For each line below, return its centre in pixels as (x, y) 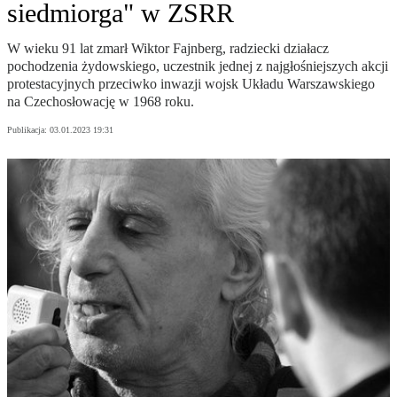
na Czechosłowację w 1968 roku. (101, 102)
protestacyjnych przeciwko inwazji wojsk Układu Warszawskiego (191, 84)
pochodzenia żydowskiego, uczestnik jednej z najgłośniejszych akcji (198, 66)
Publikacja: (28, 130)
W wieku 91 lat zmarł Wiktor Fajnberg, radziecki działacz (168, 49)
